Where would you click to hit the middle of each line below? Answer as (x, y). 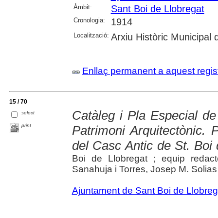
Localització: (91, 35)
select (28, 113)
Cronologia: (89, 20)
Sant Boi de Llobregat (157, 9)
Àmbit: (82, 7)
